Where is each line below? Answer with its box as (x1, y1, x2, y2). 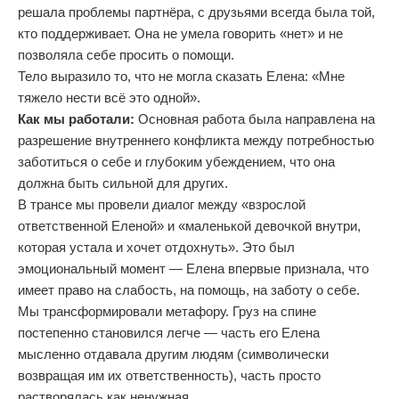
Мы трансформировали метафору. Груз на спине (18, 304, 316, 319)
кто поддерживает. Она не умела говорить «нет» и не (18, 26, 343, 41)
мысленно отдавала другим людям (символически (18, 346, 329, 362)
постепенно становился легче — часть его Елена (18, 325, 320, 340)
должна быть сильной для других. (18, 175, 228, 191)
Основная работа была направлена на (138, 111, 375, 126)
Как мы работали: (18, 111, 138, 126)
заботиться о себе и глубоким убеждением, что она (18, 154, 335, 169)
